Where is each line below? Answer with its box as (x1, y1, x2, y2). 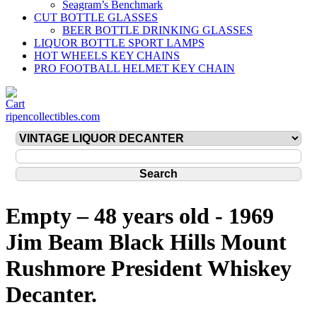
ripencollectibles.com (6, 110, 100, 122)
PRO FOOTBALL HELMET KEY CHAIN (34, 62, 235, 74)
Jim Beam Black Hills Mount (6, 229, 287, 255)
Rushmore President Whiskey (6, 255, 292, 282)
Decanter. (6, 282, 97, 308)
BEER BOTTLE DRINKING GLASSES (62, 24, 253, 36)
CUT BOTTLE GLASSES (34, 11, 158, 23)
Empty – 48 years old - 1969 (6, 203, 274, 229)
